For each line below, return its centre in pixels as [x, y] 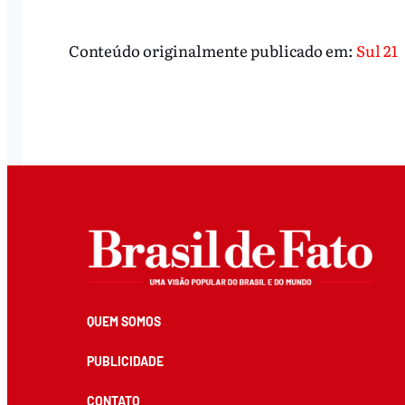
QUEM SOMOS [123, 322]
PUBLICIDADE [125, 362]
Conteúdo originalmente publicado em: [212, 50]
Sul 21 [377, 50]
